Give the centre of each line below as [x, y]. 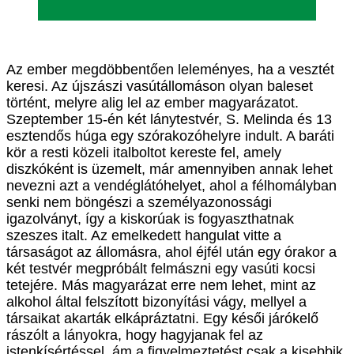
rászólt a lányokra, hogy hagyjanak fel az [135, 335]
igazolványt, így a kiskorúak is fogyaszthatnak [150, 218]
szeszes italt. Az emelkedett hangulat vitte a [144, 235]
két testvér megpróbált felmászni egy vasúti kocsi [161, 268]
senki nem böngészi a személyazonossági [139, 202]
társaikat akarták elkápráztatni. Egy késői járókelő [162, 318]
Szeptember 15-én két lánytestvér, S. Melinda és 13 [169, 119]
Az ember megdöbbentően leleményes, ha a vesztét [170, 69]
